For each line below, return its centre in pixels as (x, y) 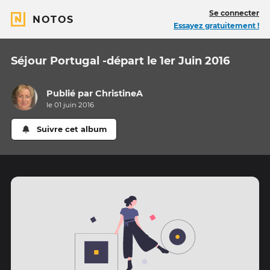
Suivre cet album (72, 130)
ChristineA (119, 94)
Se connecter (234, 13)
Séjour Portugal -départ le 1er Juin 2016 (120, 61)
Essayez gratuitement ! (216, 26)
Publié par (71, 94)
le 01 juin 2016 (71, 105)
